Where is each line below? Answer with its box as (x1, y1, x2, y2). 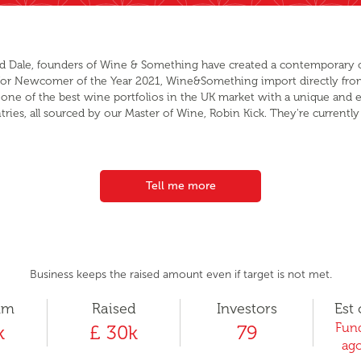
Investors (216, 300, 277, 317)
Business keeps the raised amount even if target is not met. (29, 268, 332, 281)
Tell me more (145, 179, 216, 193)
